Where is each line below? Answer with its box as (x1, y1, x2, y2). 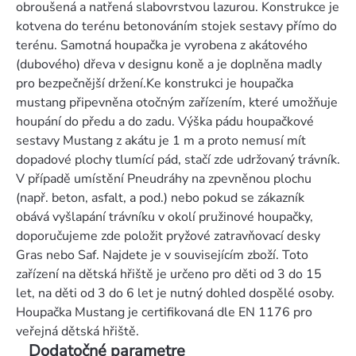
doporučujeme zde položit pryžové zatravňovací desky (16, 227, 320, 246)
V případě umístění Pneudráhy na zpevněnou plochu (16, 170, 311, 188)
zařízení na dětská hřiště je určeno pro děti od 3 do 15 (16, 265, 322, 284)
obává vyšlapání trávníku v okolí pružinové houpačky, (16, 208, 313, 226)
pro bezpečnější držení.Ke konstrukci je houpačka (16, 75, 293, 93)
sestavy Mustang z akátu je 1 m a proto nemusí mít (16, 132, 306, 150)
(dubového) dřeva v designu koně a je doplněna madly (16, 56, 322, 74)
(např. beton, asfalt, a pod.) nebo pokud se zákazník (16, 189, 304, 207)
